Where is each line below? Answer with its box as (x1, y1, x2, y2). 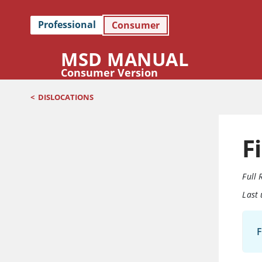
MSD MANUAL (61, 46, 189, 71)
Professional (38, 18, 96, 32)
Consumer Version (61, 65, 158, 80)
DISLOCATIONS (38, 92, 94, 103)
